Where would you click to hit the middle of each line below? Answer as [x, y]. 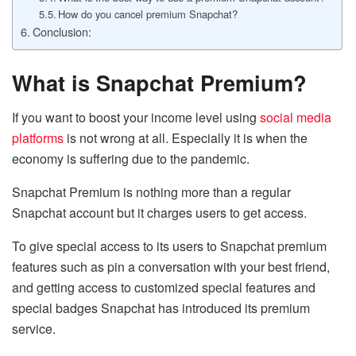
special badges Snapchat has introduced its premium [161, 308]
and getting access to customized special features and [164, 288]
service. [34, 329]
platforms [38, 138]
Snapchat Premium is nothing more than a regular [151, 192]
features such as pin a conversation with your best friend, [171, 267]
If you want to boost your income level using [136, 118]
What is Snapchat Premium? [159, 82]
